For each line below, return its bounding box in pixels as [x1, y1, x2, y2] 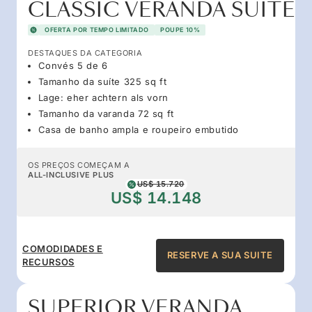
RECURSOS [22, 256, 75, 267]
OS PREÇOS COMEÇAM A [28, 159, 130, 170]
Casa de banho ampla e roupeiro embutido [38, 123, 239, 135]
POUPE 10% [160, 25, 201, 33]
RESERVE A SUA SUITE [166, 249, 273, 261]
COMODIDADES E [22, 242, 103, 254]
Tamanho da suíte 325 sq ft [38, 75, 167, 87]
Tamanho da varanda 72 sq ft [38, 107, 174, 119]
